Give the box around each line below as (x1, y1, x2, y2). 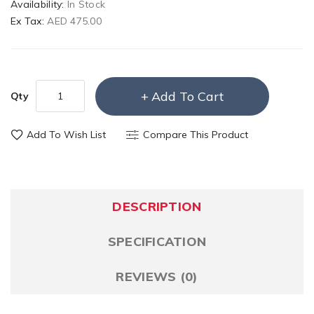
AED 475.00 (47, 15, 102, 28)
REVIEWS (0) (116, 268, 198, 285)
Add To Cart (151, 88, 224, 105)
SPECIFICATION (107, 233, 207, 250)
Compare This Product (143, 128, 248, 142)
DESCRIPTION (112, 198, 202, 215)
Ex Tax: (11, 15, 48, 28)
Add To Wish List (27, 128, 106, 142)
